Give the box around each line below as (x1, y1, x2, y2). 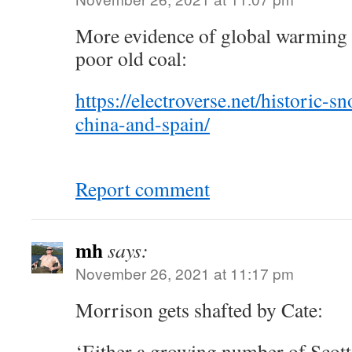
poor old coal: (75, 45, 187, 71)
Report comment (75, 175, 210, 202)
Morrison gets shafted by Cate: (75, 296, 323, 323)
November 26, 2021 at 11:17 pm (75, 262, 294, 284)
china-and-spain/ (75, 110, 210, 137)
